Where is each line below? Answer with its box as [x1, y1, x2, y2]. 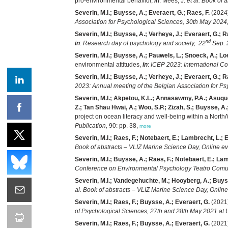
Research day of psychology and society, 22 [83, 39, 206, 47]
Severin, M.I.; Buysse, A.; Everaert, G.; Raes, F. [75, 9, 210, 16]
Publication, [75, 122, 107, 129]
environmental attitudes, [75, 61, 142, 68]
